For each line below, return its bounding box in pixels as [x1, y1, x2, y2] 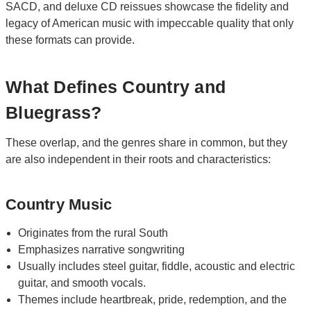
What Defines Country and [6, 76, 226, 96]
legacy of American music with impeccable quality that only [6, 17, 294, 30]
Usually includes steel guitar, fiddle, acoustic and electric [18, 260, 296, 272]
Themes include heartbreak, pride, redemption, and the [18, 293, 287, 305]
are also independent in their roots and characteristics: [6, 153, 271, 165]
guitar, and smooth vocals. [18, 276, 146, 289]
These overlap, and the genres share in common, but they [6, 136, 287, 149]
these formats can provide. [6, 34, 135, 47]
